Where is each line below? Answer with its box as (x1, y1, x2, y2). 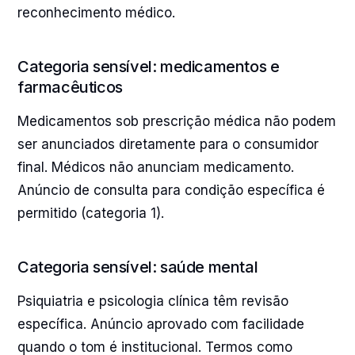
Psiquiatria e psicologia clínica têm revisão (17, 293, 288, 309)
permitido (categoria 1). (17, 205, 164, 221)
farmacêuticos (17, 78, 123, 97)
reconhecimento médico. (17, 5, 175, 21)
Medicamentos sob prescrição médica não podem (17, 113, 336, 129)
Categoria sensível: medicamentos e (17, 57, 280, 76)
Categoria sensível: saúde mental (17, 258, 258, 277)
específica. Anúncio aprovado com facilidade (17, 316, 304, 332)
